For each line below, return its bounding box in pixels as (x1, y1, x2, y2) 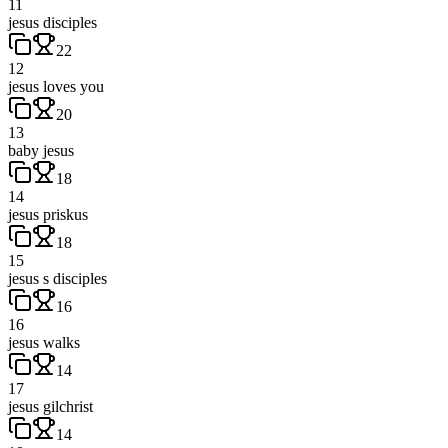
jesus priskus (8, 205, 88, 223)
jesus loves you (8, 77, 104, 95)
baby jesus (8, 141, 74, 159)
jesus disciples (8, 13, 97, 31)
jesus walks (8, 333, 80, 351)
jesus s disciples (8, 269, 107, 287)
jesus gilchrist (8, 397, 93, 415)
